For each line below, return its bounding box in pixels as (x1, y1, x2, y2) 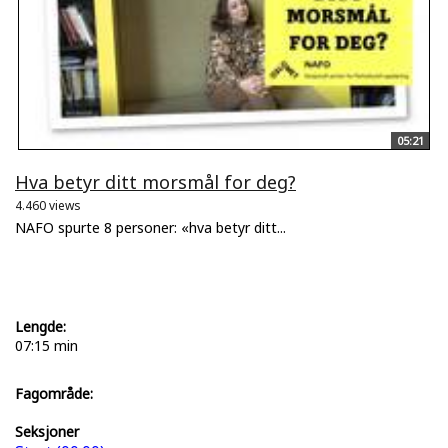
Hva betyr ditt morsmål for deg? (15, 169, 296, 194)
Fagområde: (15, 383, 93, 403)
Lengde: (15, 316, 66, 336)
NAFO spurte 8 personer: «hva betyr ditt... (15, 217, 286, 237)
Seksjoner (15, 421, 79, 441)
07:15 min (15, 335, 78, 355)
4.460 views (15, 196, 81, 214)
